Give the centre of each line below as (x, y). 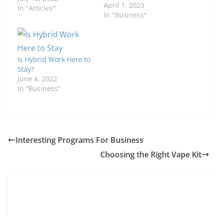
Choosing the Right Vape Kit (151, 155)
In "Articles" (37, 8)
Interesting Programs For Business (79, 140)
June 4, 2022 (37, 79)
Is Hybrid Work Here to (54, 60)
